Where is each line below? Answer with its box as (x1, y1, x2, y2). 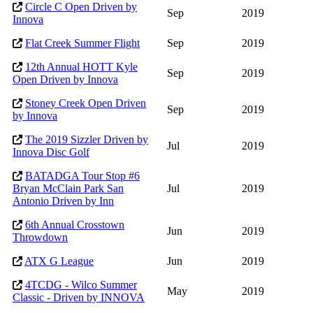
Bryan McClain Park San (13, 182, 124, 195)
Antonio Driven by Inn (13, 195, 114, 208)
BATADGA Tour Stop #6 (25, 170, 140, 182)
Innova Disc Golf (13, 146, 89, 159)
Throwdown (13, 231, 68, 244)
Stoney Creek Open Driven (25, 97, 146, 110)
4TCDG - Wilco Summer (25, 279, 137, 291)
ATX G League (24, 255, 94, 268)
